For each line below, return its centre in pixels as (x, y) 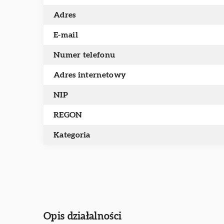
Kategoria (72, 135)
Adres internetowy (90, 75)
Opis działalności (83, 216)
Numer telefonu (84, 55)
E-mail (66, 35)
